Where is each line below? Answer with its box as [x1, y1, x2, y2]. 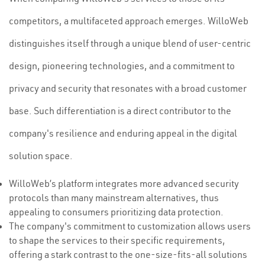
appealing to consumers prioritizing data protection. [9, 206, 224, 218]
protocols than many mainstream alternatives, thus [9, 192, 219, 203]
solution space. [9, 150, 73, 161]
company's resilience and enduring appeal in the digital [9, 127, 237, 139]
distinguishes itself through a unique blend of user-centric [9, 37, 251, 49]
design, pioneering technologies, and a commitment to [9, 60, 235, 72]
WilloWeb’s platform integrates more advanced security [9, 177, 239, 189]
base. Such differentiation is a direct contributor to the [9, 105, 231, 117]
